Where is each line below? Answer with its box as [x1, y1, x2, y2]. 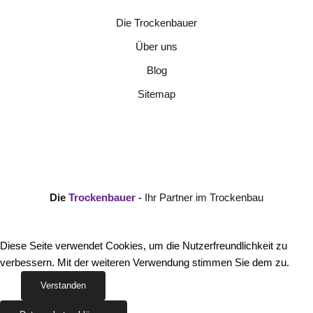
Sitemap [138, 88, 175, 100]
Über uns [136, 41, 177, 52]
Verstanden [41, 279, 86, 291]
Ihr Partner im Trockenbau [145, 191, 263, 203]
